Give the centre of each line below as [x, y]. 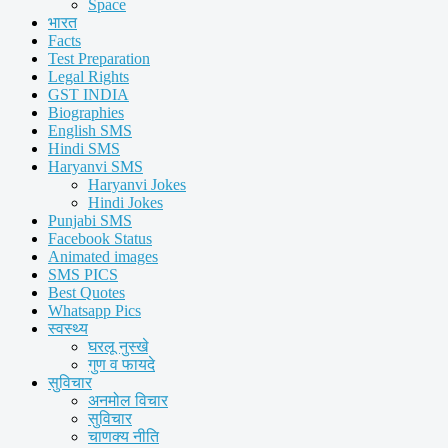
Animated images [103, 256]
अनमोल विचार [128, 400]
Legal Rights [88, 76]
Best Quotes [86, 292]
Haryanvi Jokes [137, 184]
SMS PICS [83, 274]
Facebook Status [100, 238]
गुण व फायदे [121, 364]
